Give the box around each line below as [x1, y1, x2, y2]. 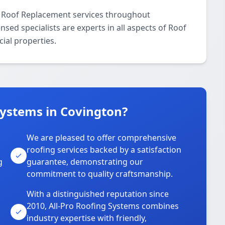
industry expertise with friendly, [27, 212, 147, 223]
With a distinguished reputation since [27, 188, 169, 199]
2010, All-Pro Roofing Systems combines [27, 200, 179, 211]
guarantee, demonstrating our [27, 156, 144, 167]
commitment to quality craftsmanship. [27, 168, 173, 179]
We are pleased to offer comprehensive [27, 132, 177, 143]
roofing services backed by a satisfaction [27, 144, 182, 155]
